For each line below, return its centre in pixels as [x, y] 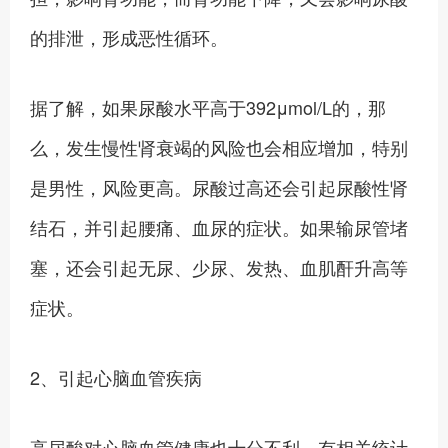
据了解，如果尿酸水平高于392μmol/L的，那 [208, 107]
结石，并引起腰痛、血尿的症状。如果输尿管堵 [219, 227]
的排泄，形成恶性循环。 [129, 37]
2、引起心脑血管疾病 [116, 377]
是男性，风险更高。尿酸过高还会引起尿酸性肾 [219, 187]
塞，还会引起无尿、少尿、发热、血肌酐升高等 [219, 267]
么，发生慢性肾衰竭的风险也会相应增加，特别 [219, 147]
